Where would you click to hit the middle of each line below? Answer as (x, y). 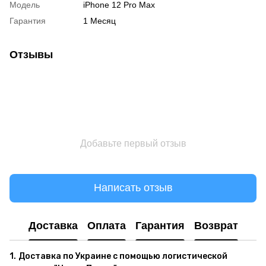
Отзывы (31, 54)
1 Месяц (99, 20)
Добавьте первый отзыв (133, 143)
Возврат (216, 226)
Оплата (106, 226)
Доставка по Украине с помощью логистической (123, 256)
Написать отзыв (133, 188)
